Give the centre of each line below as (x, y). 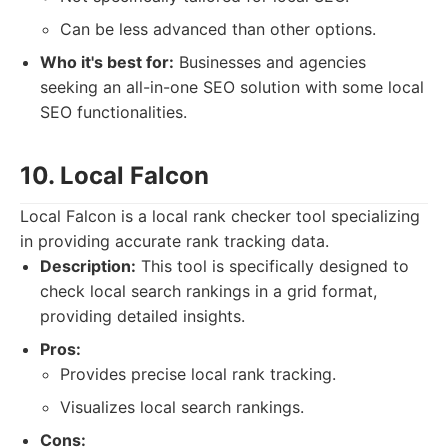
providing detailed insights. (142, 316)
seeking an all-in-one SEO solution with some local (232, 87)
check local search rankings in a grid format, (208, 291)
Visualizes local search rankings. (182, 407)
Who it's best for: (107, 62)
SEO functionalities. (113, 112)
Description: (88, 266)
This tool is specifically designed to (272, 266)
